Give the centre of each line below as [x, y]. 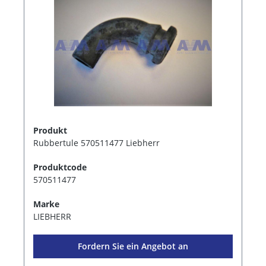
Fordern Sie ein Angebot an [133, 246]
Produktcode [60, 167]
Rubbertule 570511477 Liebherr [96, 142]
